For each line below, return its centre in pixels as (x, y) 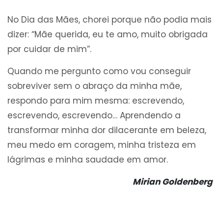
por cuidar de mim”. (49, 49)
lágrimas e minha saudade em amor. (88, 160)
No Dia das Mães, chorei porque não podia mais (110, 20)
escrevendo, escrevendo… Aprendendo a (94, 116)
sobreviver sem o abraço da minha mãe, (95, 86)
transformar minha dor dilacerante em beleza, (107, 130)
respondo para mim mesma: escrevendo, (96, 101)
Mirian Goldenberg (173, 182)
